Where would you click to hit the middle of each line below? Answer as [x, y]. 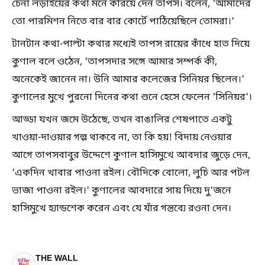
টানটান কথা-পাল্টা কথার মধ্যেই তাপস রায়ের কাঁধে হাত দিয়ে [131, 44]
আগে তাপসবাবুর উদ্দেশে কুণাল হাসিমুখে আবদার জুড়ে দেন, [131, 155]
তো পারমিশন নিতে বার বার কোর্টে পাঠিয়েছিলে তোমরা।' [123, 22]
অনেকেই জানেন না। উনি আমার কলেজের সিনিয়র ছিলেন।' [128, 80]
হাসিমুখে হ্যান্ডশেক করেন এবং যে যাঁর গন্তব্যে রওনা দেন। [122, 209]
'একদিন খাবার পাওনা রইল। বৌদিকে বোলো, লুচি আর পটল [131, 173]
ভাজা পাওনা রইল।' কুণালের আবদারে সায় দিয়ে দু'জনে [122, 191]
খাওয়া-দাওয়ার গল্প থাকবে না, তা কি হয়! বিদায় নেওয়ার [122, 138]
